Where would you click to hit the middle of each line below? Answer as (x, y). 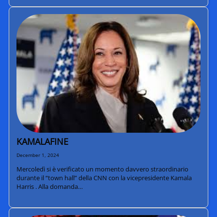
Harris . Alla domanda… (49, 187)
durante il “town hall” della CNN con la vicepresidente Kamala (104, 178)
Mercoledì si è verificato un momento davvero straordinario (102, 169)
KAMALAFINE (42, 142)
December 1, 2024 (38, 155)
